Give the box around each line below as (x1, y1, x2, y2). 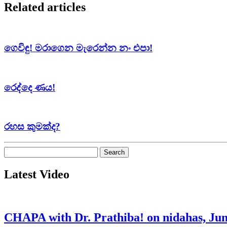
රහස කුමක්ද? (4, 121, 60, 132)
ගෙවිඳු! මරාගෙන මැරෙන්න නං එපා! (4, 43, 153, 54)
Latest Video (4, 167, 69, 181)
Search (4, 146, 25, 155)
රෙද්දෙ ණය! (4, 82, 55, 93)
